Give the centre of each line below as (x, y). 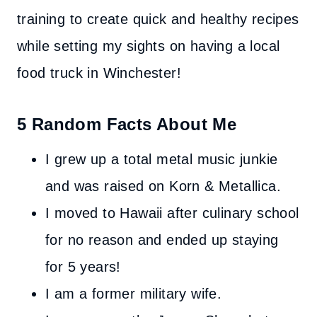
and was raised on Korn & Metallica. (163, 186)
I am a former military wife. (134, 294)
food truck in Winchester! (99, 73)
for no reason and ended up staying (162, 240)
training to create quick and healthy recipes (158, 19)
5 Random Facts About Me (127, 124)
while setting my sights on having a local (149, 46)
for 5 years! (83, 267)
